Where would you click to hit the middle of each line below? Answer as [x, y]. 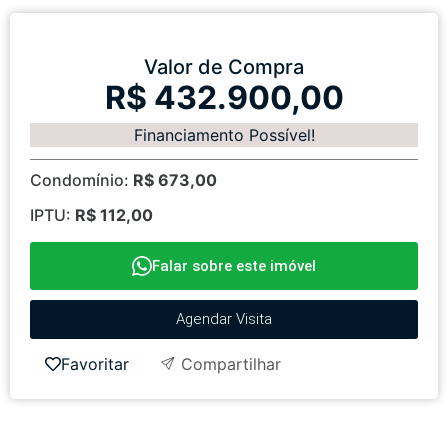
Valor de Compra [224, 66]
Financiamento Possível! [224, 134]
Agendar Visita [224, 318]
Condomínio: [81, 179]
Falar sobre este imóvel [234, 265]
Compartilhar [228, 363]
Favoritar [95, 363]
